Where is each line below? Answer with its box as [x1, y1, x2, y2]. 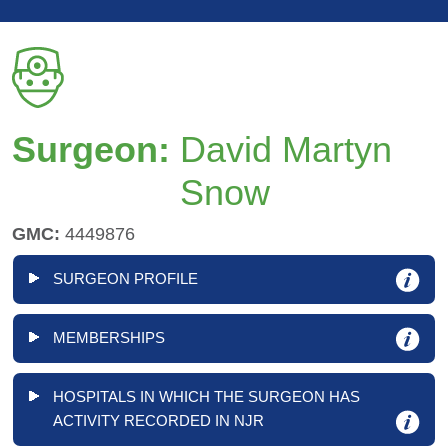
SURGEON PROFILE [53, 270, 198, 287]
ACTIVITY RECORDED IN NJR [53, 412, 264, 430]
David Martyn [180, 129, 392, 170]
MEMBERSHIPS [53, 329, 165, 347]
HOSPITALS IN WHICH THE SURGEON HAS [53, 388, 360, 406]
